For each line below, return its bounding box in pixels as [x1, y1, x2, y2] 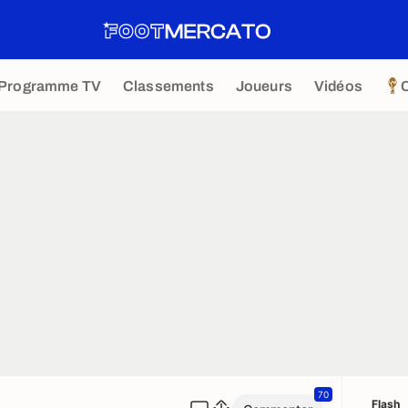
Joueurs [235, 77, 292, 94]
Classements [122, 77, 214, 94]
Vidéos [313, 77, 362, 94]
